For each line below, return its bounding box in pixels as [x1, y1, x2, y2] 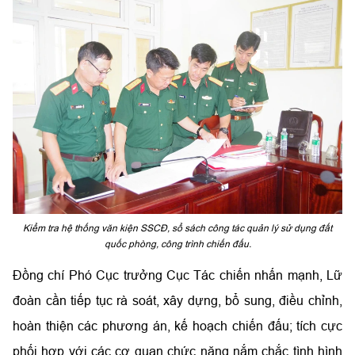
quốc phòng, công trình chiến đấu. [104, 238, 251, 250]
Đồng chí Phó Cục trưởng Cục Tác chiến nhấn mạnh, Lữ [13, 268, 342, 283]
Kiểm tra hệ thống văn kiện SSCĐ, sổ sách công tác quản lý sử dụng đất [23, 222, 332, 235]
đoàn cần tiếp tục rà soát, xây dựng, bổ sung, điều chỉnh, [13, 293, 342, 308]
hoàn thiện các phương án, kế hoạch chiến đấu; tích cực [13, 319, 342, 334]
